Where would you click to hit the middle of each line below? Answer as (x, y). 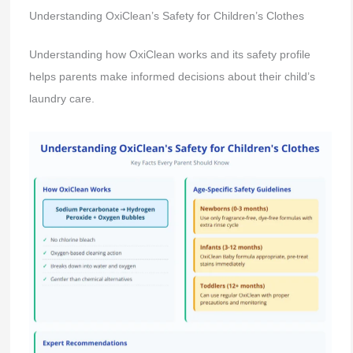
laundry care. (61, 98)
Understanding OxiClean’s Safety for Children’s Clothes (166, 15)
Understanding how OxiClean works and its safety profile (169, 54)
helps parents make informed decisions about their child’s (172, 76)
